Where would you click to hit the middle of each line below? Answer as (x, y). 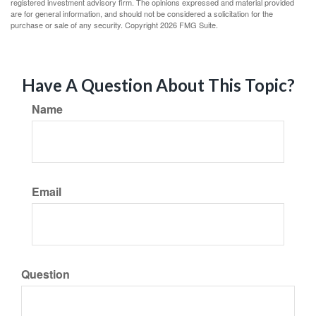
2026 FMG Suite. (189, 25)
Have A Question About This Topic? (158, 85)
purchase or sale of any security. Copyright (85, 25)
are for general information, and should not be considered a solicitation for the (142, 13)
